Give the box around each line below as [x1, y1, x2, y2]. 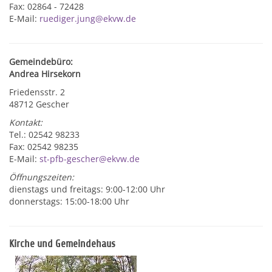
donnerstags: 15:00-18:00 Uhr [9, 195, 129, 207]
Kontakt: [9, 117, 42, 128]
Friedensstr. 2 [9, 86, 65, 98]
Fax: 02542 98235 [9, 141, 78, 152]
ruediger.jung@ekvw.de [39, 13, 136, 24]
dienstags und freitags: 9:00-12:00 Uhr [9, 183, 165, 195]
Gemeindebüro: [9, 56, 73, 67]
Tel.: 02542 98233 [9, 129, 80, 140]
